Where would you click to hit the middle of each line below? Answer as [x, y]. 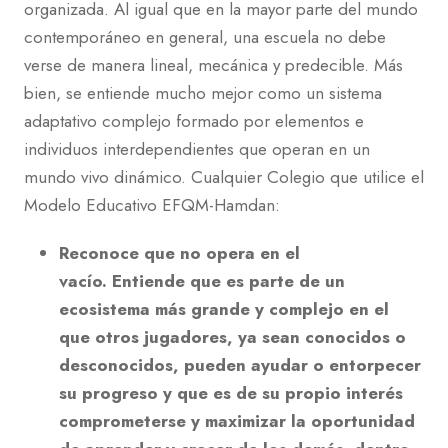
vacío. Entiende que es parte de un [202, 281]
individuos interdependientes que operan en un [197, 149]
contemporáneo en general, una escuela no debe [205, 37]
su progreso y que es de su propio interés [231, 393]
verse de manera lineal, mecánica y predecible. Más [213, 65]
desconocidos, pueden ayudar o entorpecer [240, 365]
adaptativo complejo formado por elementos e [194, 121]
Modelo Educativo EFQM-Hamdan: [152, 205]
